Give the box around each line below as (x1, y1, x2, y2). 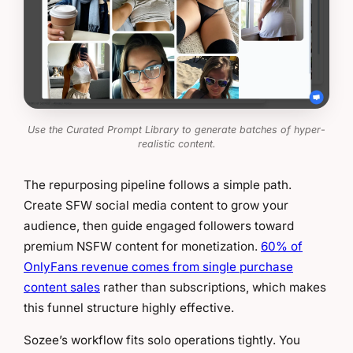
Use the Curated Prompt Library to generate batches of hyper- (28, 123, 325, 136)
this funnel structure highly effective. (24, 299, 234, 315)
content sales (24, 279, 100, 295)
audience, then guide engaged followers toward (24, 217, 294, 233)
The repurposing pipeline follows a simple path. (24, 176, 292, 192)
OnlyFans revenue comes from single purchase (24, 258, 293, 274)
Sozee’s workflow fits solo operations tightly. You (24, 332, 300, 347)
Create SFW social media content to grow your (24, 197, 288, 213)
